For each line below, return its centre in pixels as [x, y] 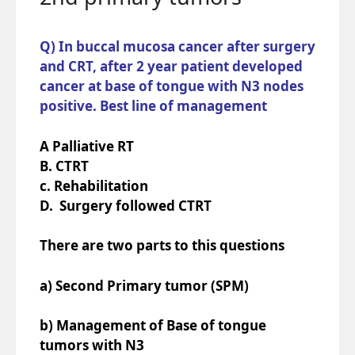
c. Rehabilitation [94, 185]
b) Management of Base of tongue [153, 325]
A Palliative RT [87, 146]
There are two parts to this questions [164, 245]
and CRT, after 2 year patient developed [171, 66]
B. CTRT [64, 166]
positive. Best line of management [153, 106]
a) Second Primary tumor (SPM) [144, 285]
